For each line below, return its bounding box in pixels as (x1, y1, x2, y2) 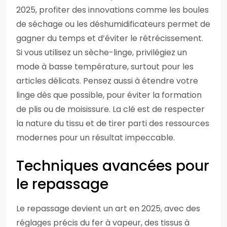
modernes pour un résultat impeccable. (16, 132, 175, 143)
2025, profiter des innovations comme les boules (16, 4, 209, 16)
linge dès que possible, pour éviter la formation (16, 89, 202, 101)
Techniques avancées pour (16, 156, 209, 176)
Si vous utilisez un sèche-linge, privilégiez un (16, 47, 187, 58)
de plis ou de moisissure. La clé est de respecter (16, 103, 205, 115)
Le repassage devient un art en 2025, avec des (16, 203, 200, 214)
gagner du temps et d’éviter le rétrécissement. (16, 32, 203, 44)
